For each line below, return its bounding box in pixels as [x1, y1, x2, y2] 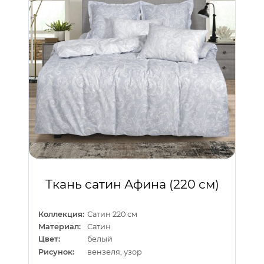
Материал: [38, 222, 81, 231]
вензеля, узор [87, 247, 143, 256]
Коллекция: [38, 209, 84, 219]
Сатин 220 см [87, 209, 138, 219]
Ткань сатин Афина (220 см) [45, 177, 219, 192]
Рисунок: [38, 247, 74, 256]
